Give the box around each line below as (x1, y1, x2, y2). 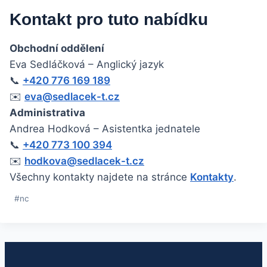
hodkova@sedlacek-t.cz (24, 154, 144, 167)
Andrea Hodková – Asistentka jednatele (10, 122, 200, 135)
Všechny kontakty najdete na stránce (10, 170, 190, 183)
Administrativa (10, 106, 85, 119)
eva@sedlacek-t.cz (24, 90, 120, 103)
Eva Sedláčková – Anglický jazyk (10, 58, 164, 70)
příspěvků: (9, 202, 58, 215)
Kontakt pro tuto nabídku (10, 10, 208, 29)
